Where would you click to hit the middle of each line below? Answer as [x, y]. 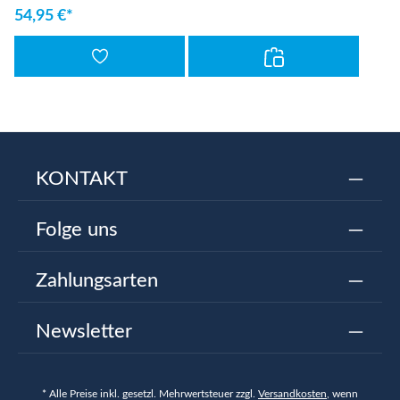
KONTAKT [82, 179]
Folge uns [77, 229]
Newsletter [84, 331]
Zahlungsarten [97, 280]
